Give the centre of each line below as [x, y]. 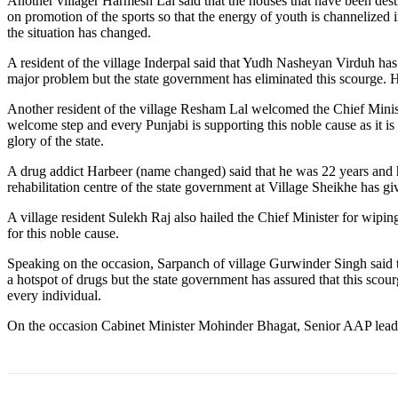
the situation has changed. [79, 33]
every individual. [54, 296]
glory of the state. [56, 141]
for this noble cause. [63, 234]
